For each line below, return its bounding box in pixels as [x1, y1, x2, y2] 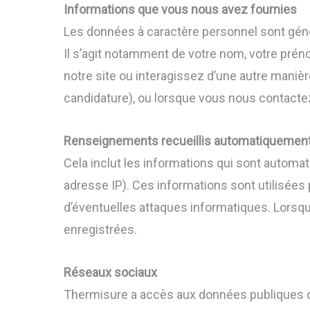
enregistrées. [64, 222, 137, 237]
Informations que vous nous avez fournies [64, 2, 297, 17]
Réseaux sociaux [64, 265, 157, 280]
